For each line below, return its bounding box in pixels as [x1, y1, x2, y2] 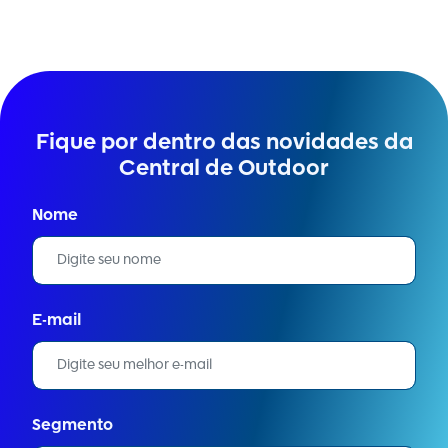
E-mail [32, 313, 82, 330]
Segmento [32, 418, 113, 435]
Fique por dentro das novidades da [35, 133, 413, 155]
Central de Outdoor [119, 159, 329, 181]
